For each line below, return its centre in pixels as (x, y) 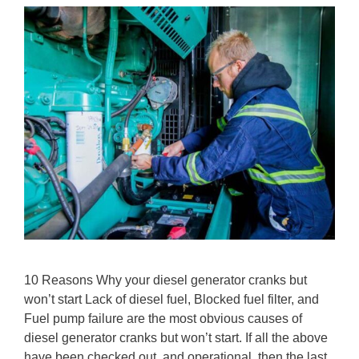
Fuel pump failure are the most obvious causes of (163, 319)
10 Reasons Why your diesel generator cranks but (165, 280)
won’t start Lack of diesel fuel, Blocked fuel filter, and (171, 299)
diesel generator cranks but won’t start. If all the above (176, 338)
